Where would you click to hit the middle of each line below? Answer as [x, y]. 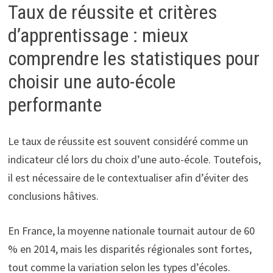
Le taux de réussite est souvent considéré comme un [128, 141]
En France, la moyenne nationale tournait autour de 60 [131, 231]
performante [55, 105]
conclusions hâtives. [53, 196]
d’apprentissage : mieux [98, 35]
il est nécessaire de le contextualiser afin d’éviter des [128, 178]
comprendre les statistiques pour [133, 58]
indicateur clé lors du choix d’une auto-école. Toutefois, [134, 160]
